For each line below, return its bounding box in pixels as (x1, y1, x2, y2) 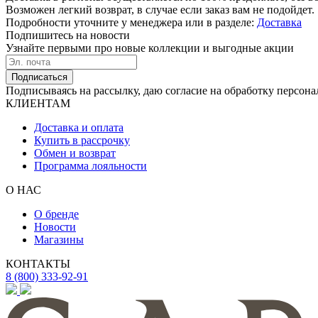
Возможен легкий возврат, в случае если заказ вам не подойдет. (6, 3, 314, 16)
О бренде (34, 207, 79, 220)
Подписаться (11, 71, 67, 82)
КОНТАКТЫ (6, 257, 70, 270)
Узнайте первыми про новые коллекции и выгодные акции (6, 41, 294, 54)
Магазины (34, 233, 84, 246)
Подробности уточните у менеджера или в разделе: (6, 16, 257, 28)
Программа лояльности (34, 159, 147, 172)
